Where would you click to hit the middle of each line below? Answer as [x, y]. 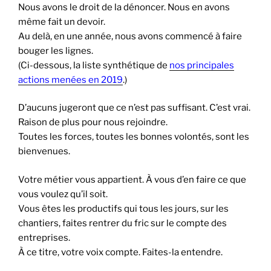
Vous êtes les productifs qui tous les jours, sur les [123, 208]
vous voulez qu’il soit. [63, 194]
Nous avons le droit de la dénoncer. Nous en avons [124, 7]
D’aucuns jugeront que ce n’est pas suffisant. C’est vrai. [134, 108]
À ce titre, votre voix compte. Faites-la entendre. [120, 252]
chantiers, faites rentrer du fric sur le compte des [122, 223]
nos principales [202, 65]
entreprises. [44, 237]
